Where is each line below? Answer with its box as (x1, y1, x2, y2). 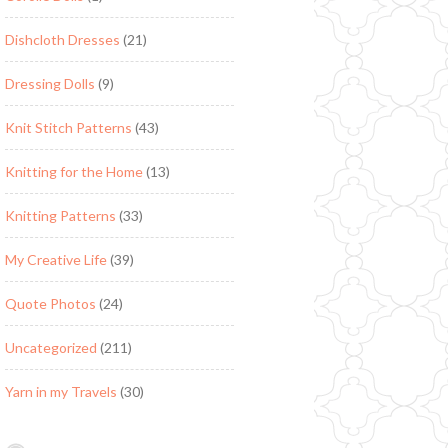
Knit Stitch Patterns (4, 118, 132, 136)
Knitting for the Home (4, 162, 143, 180)
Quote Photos (4, 294, 96, 312)
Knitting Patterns (4, 206, 116, 224)
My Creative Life (4, 250, 107, 268)
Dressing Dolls (4, 74, 95, 92)
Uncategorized (4, 338, 97, 356)
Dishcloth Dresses (4, 30, 120, 48)
